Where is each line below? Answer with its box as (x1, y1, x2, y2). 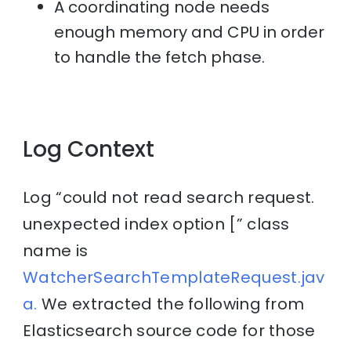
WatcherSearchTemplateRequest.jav (23, 266, 325, 289)
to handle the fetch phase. (54, 46, 266, 69)
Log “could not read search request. (23, 186, 315, 209)
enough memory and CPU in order (54, 21, 325, 44)
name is (23, 240, 89, 262)
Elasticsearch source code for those (23, 320, 316, 342)
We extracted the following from (37, 293, 305, 316)
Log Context (23, 134, 155, 165)
